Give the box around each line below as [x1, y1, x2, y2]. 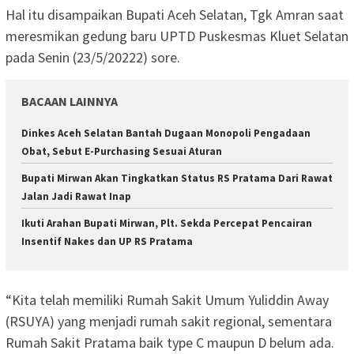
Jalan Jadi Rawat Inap [21, 190, 131, 204]
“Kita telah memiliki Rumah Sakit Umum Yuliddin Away [6, 290, 329, 309]
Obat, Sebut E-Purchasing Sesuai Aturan [21, 145, 222, 159]
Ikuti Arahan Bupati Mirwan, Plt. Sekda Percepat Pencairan [21, 217, 312, 231]
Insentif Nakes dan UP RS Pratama [21, 235, 193, 249]
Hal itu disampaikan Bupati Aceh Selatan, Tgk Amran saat [6, 6, 344, 24]
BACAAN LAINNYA [21, 93, 118, 110]
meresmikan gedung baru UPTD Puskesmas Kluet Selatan [6, 27, 348, 46]
